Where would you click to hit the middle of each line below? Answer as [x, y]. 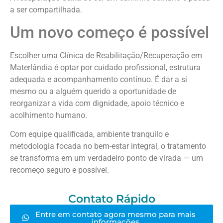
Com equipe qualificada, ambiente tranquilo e [89, 134]
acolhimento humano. [49, 115]
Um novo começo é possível [110, 32]
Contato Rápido [111, 199]
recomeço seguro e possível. [59, 170]
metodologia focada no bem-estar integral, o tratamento [108, 146]
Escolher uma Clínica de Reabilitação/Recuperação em [106, 55]
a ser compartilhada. [46, 9]
